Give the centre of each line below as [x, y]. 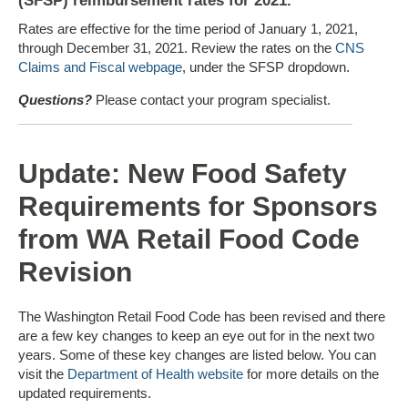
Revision [75, 271]
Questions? [55, 99]
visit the [43, 373]
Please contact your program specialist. [211, 99]
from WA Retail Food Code [189, 239]
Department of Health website [155, 373]
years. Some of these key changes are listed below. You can [197, 354]
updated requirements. [85, 393]
